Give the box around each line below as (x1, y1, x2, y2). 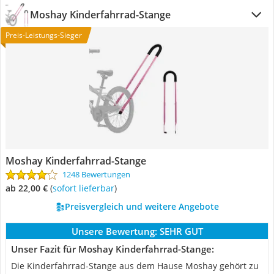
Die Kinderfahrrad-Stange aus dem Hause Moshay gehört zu (11, 260, 259, 272)
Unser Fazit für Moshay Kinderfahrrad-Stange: (11, 243, 214, 255)
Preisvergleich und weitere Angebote (64, 201, 219, 212)
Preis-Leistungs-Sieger (6, 30, 82, 40)
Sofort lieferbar (57, 182, 114, 194)
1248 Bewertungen (62, 169, 130, 180)
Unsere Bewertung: (71, 225, 157, 237)
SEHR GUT (159, 225, 203, 237)
